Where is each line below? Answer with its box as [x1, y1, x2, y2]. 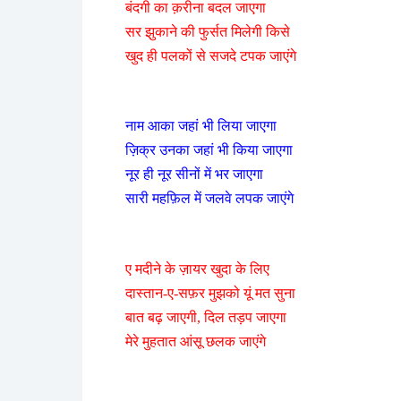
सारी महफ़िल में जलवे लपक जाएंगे [125, 191, 294, 207]
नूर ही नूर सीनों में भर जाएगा [125, 166, 263, 183]
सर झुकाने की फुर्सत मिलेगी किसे [125, 23, 290, 39]
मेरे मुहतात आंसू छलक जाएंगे [125, 333, 266, 349]
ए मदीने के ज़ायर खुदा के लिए [125, 260, 269, 277]
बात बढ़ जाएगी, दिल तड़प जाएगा [125, 309, 286, 325]
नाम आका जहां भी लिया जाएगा [125, 118, 277, 134]
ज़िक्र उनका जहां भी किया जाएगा [125, 142, 293, 158]
